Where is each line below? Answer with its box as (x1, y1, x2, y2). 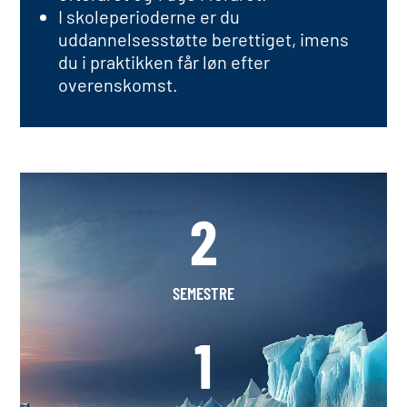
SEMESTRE (173, 283, 234, 303)
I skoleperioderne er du (58, 5, 241, 27)
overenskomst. (58, 74, 179, 95)
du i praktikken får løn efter (58, 51, 271, 73)
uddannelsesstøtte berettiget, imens (58, 28, 350, 50)
